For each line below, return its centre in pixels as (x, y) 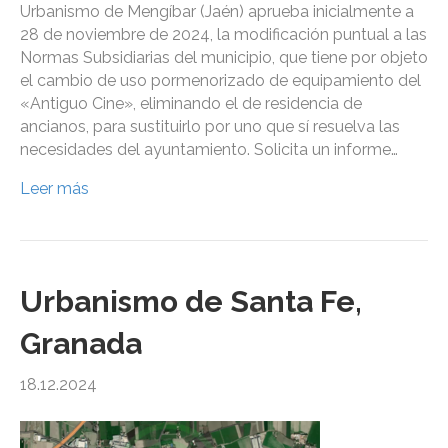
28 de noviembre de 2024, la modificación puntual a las (223, 35)
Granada (81, 344)
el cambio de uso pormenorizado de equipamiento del (220, 81)
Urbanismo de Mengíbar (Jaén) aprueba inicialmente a (217, 12)
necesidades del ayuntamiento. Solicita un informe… (209, 150)
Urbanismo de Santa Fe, (191, 302)
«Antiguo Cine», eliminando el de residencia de (191, 104)
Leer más (54, 189)
